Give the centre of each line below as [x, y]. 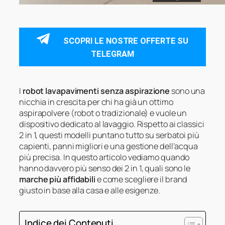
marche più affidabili [57, 179]
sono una [188, 91]
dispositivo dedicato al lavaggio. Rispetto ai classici [112, 124]
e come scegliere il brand [141, 179]
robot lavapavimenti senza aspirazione [96, 91]
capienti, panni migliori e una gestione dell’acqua [108, 146]
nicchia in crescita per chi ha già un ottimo [96, 102]
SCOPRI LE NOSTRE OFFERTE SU [126, 41]
